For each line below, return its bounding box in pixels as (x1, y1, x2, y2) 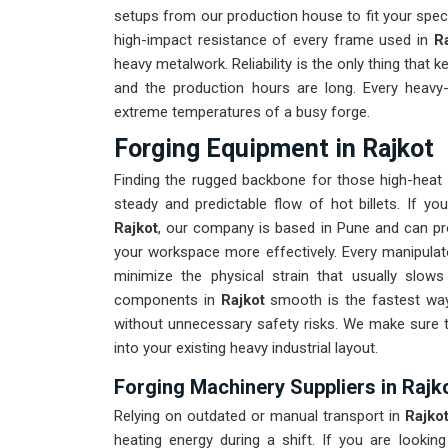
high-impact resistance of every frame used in (114, 31, 434, 50)
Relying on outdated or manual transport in (114, 407, 405, 426)
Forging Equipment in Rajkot (114, 134, 434, 164)
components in (114, 291, 221, 310)
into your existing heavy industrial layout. (114, 339, 378, 358)
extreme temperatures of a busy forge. (114, 103, 370, 122)
